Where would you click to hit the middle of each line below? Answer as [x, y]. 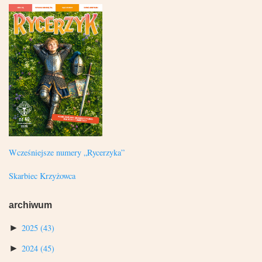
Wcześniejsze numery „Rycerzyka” [67, 153]
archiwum [30, 205]
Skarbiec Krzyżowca [42, 175]
